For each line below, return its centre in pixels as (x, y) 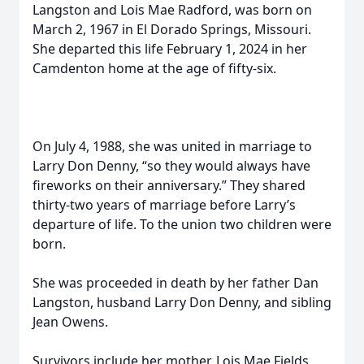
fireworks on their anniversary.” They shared (169, 185)
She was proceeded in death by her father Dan (175, 283)
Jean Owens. (70, 322)
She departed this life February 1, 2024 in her (170, 49)
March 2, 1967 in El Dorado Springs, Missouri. (172, 29)
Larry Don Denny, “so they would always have (171, 166)
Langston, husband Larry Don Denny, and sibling (182, 302)
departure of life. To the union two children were (182, 224)
